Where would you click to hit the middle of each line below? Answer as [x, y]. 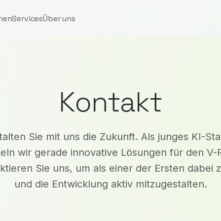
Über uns [59, 18]
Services [28, 18]
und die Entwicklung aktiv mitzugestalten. [110, 184]
